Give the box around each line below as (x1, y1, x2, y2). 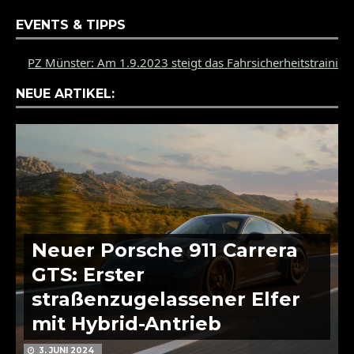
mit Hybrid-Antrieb (32, 312, 221, 336)
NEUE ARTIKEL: (16, 86, 115, 102)
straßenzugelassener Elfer (32, 288, 300, 311)
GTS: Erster (32, 263, 145, 287)
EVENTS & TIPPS (16, 17, 126, 33)
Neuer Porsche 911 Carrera (32, 239, 298, 262)
